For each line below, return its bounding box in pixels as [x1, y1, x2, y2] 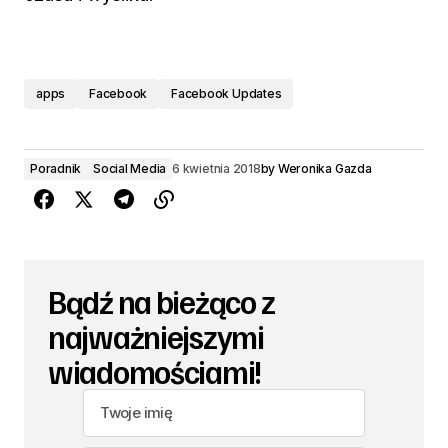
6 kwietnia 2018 [172, 161, 261, 176]
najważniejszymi [48, 316, 264, 356]
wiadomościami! [48, 351, 263, 391]
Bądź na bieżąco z [48, 281, 275, 321]
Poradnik [30, 161, 82, 176]
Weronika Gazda [277, 161, 372, 176]
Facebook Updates [171, 86, 282, 101]
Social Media [93, 161, 167, 176]
